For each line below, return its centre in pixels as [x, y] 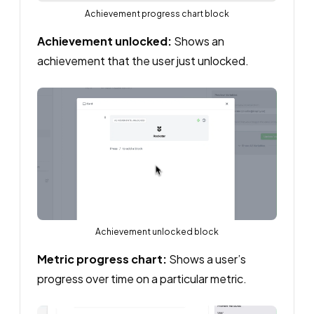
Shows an [198, 41]
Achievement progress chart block [157, 13]
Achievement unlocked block [157, 231]
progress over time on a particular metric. [142, 278]
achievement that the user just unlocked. [143, 60]
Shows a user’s [206, 259]
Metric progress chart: [102, 259]
